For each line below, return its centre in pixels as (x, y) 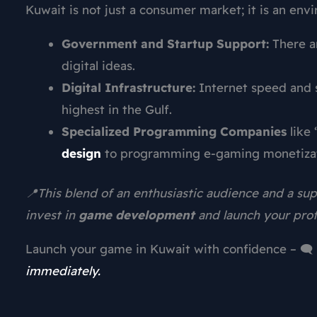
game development (137, 215)
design (81, 153)
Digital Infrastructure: (128, 87)
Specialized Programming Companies (174, 131)
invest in (52, 215)
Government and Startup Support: (165, 43)
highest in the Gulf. (117, 109)
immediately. (63, 271)
